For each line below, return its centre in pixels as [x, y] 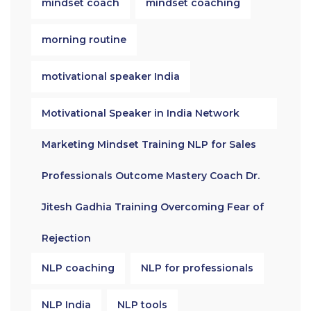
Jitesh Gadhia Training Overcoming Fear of [153, 207]
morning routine [84, 40]
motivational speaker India [111, 76]
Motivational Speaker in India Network [141, 113]
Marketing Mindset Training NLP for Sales [149, 144]
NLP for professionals [197, 268]
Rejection [66, 238]
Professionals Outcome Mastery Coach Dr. [151, 176]
